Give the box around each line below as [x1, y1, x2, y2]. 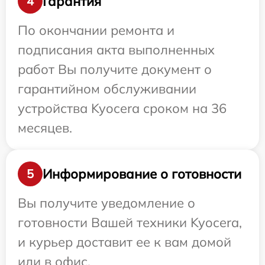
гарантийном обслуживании [18, 80, 196, 97]
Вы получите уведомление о [18, 195, 195, 211]
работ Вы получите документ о [18, 61, 212, 77]
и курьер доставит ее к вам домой [18, 234, 231, 250]
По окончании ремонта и [18, 22, 174, 38]
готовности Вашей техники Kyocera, [18, 214, 242, 231]
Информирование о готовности [43, 165, 241, 182]
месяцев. [18, 119, 72, 136]
